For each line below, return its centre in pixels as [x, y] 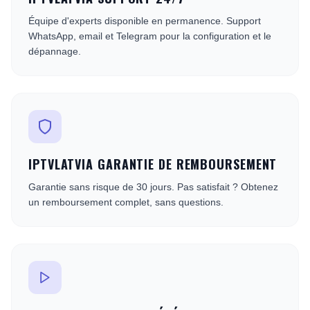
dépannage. [55, 51]
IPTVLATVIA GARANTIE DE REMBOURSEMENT [153, 164]
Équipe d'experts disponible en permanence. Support [145, 21]
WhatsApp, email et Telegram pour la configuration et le [150, 36]
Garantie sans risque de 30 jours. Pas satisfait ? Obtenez [153, 187]
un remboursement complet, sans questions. [126, 202]
